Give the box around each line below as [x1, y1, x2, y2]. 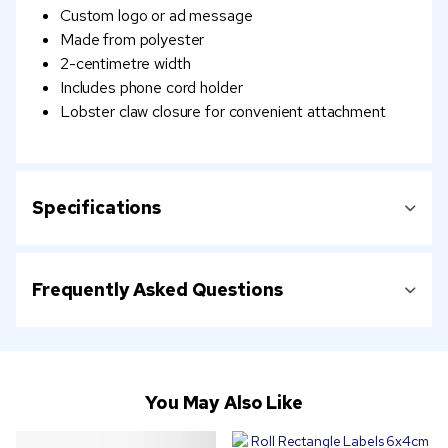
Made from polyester [60, 29, 205, 51]
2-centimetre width [60, 53, 191, 75]
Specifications [32, 196, 162, 220]
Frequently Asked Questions [32, 278, 283, 302]
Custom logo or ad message [60, 5, 253, 27]
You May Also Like [145, 391, 303, 415]
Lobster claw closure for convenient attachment [60, 101, 386, 123]
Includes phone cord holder [60, 77, 243, 99]
